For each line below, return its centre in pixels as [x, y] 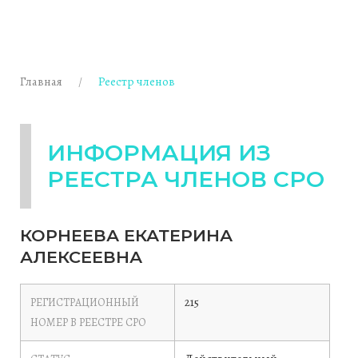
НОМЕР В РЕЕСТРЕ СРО [88, 322]
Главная [41, 82]
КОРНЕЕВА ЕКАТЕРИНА [126, 235]
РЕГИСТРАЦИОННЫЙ [85, 302]
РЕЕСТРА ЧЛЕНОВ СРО [186, 179]
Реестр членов [137, 82]
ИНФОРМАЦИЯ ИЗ [159, 153]
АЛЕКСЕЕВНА [81, 257]
